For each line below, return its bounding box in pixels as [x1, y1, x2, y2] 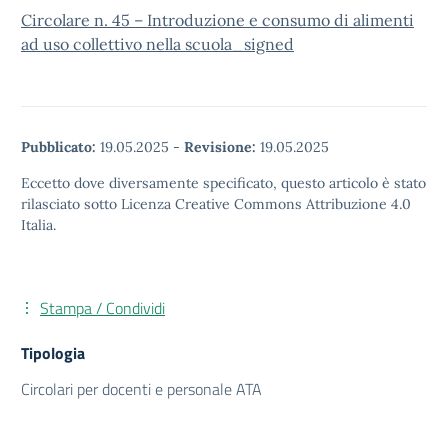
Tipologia [21, 341, 85, 365]
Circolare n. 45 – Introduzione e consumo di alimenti [21, 10, 414, 30]
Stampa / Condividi [40, 296, 165, 320]
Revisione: [184, 138, 256, 156]
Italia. [21, 216, 56, 234]
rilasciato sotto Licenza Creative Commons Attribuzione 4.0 [21, 195, 411, 213]
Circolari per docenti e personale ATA [21, 377, 262, 401]
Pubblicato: [21, 138, 96, 156]
